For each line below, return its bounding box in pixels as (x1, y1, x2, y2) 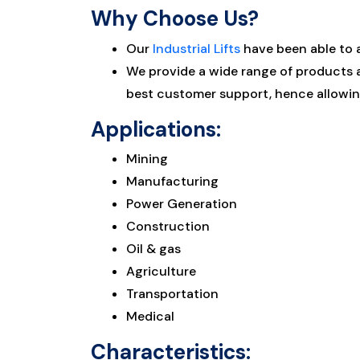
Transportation (126, 285, 219, 302)
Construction (126, 218, 211, 235)
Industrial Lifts (153, 39, 241, 57)
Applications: (91, 115, 222, 143)
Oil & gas (126, 240, 182, 257)
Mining (126, 150, 169, 167)
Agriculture (126, 263, 197, 280)
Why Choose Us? (91, 5, 260, 32)
